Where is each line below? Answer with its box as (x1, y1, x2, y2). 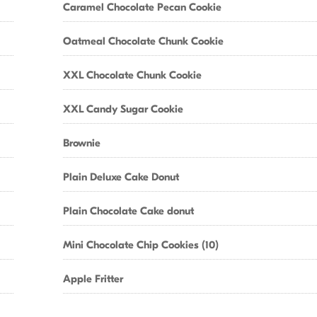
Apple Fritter (63, 272, 123, 285)
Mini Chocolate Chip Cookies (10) (63, 238, 219, 251)
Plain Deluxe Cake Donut (63, 171, 179, 183)
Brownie (63, 137, 100, 149)
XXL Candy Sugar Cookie (63, 103, 183, 115)
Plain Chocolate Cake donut (63, 204, 194, 217)
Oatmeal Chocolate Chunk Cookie (63, 35, 224, 47)
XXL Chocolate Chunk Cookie (63, 69, 202, 81)
